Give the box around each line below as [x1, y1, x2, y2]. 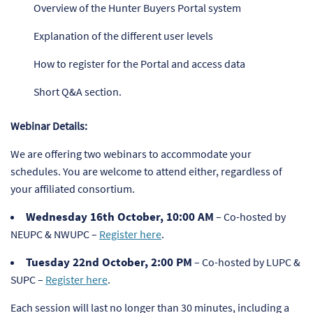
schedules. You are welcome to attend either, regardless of [10, 164, 282, 179]
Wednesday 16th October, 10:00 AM [26, 209, 214, 225]
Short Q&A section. [34, 85, 122, 99]
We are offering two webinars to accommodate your [10, 147, 252, 161]
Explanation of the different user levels [34, 29, 214, 43]
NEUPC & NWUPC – [10, 227, 99, 242]
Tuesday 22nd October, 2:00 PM [26, 254, 192, 270]
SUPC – [10, 272, 45, 287]
